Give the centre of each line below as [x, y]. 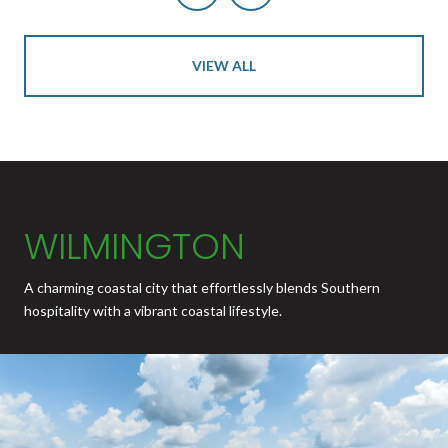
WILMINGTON [134, 246]
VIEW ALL [224, 65]
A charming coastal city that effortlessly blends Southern [202, 287]
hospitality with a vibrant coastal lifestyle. [153, 310]
